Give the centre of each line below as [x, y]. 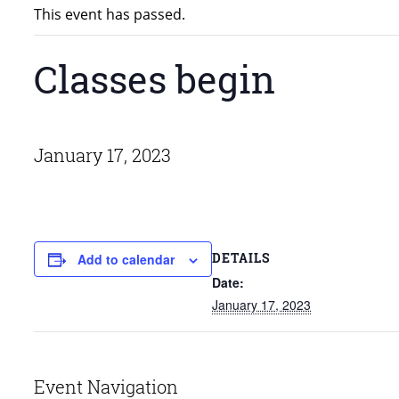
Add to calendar [126, 259]
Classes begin [155, 78]
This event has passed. [110, 14]
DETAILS [241, 258]
